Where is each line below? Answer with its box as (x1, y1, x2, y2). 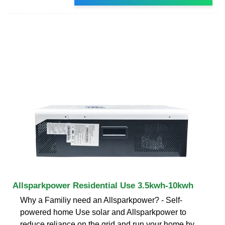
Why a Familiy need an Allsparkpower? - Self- (20, 195, 182, 204)
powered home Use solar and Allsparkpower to (20, 207, 186, 216)
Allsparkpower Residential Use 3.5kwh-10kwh (13, 180, 193, 190)
